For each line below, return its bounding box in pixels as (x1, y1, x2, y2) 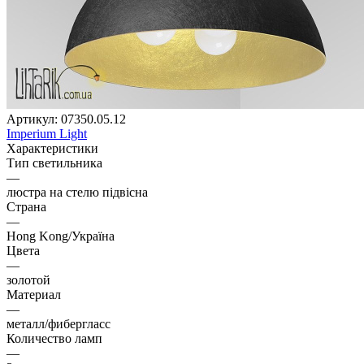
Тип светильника (6, 155, 102, 170)
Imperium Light (6, 126, 87, 141)
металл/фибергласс (6, 316, 110, 331)
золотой (6, 272, 50, 287)
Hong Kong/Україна (6, 228, 115, 243)
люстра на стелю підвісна (6, 184, 148, 199)
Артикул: (6, 111, 58, 126)
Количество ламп (6, 331, 102, 345)
